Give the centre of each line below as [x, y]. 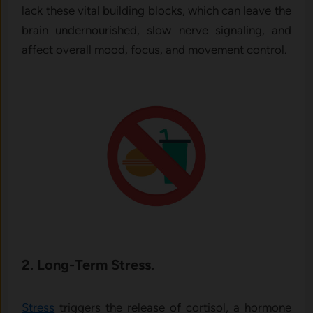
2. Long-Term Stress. [88, 264]
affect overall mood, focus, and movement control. [155, 49]
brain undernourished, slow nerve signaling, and [156, 30]
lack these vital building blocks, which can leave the [156, 10]
